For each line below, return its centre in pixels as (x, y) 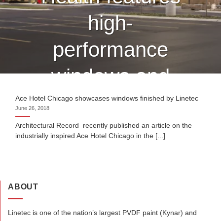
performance (110, 49)
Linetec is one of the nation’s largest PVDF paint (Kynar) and (102, 213)
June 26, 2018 (33, 108)
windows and (110, 76)
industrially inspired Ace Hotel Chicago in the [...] (91, 136)
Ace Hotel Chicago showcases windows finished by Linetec (107, 99)
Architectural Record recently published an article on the (104, 125)
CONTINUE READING (108, 191)
